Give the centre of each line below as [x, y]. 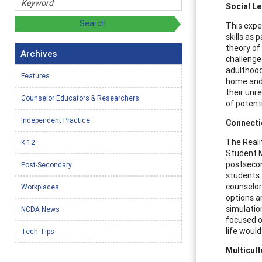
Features [35, 75]
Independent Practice [56, 120]
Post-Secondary [46, 164]
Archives [39, 53]
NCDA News [40, 209]
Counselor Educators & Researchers [80, 98]
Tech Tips [38, 231]
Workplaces [40, 187]
